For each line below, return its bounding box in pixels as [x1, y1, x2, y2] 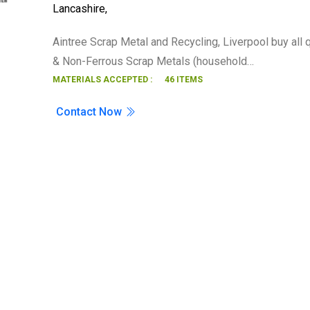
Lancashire [53, 2, 106, 15]
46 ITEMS [165, 75, 203, 84]
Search [138, 9, 172, 22]
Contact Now [56, 105, 125, 118]
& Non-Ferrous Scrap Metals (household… [53, 55, 255, 68]
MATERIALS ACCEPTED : [53, 75, 153, 84]
